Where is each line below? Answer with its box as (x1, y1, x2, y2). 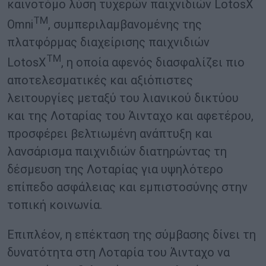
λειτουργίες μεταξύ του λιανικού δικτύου (7, 90, 239, 105)
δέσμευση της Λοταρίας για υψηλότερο (7, 161, 223, 176)
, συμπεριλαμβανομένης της (48, 17, 202, 32)
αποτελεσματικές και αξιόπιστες (7, 72, 193, 87)
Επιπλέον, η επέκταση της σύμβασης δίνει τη (7, 227, 256, 242)
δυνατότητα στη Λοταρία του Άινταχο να (7, 245, 230, 259)
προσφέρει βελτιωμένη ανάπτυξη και (7, 126, 213, 141)
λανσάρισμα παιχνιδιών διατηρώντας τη (7, 144, 227, 159)
